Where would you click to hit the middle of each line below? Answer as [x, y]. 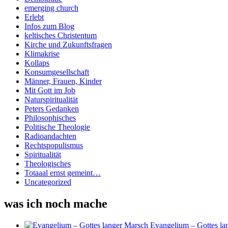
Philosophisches [50, 118]
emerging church [51, 8]
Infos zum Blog [49, 26]
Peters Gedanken [52, 109]
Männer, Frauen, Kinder [63, 81]
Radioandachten [50, 136]
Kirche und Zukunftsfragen [68, 45]
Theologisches [48, 164]
